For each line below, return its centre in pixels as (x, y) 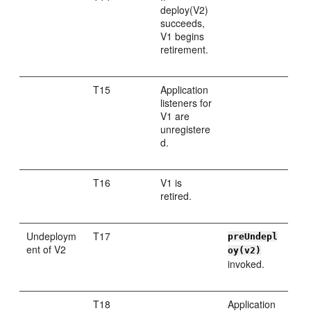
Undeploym (52, 236)
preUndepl (253, 236)
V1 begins (183, 36)
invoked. (246, 264)
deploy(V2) (185, 10)
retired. (176, 196)
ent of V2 (47, 249)
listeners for (186, 103)
